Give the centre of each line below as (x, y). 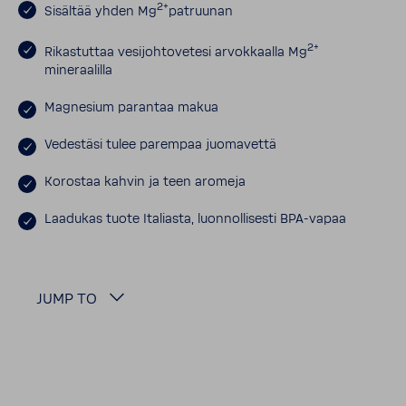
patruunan (201, 11)
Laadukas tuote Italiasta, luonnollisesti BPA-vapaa (195, 220)
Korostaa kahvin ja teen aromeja (145, 183)
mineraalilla (78, 71)
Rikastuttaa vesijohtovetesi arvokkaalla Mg (176, 52)
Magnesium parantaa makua (131, 108)
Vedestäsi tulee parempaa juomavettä (160, 145)
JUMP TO (68, 300)
